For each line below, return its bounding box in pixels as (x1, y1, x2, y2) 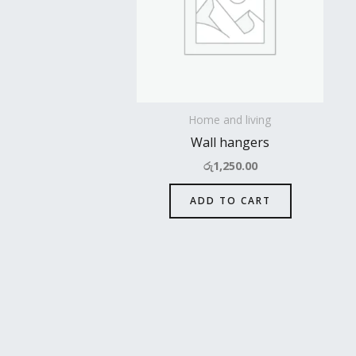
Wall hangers (191, 133, 269, 151)
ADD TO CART (189, 193, 271, 207)
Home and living (189, 111, 271, 127)
